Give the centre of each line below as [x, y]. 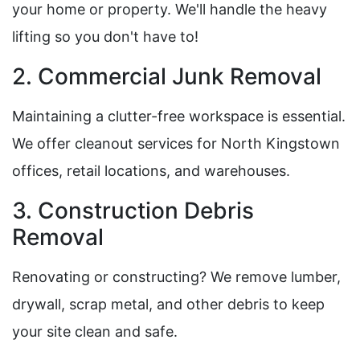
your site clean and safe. [95, 332]
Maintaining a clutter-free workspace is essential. [179, 117]
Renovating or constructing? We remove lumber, [176, 277]
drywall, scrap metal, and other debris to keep [168, 305]
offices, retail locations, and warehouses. [151, 171]
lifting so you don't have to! [105, 37]
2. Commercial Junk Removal [167, 77]
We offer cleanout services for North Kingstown [176, 144]
